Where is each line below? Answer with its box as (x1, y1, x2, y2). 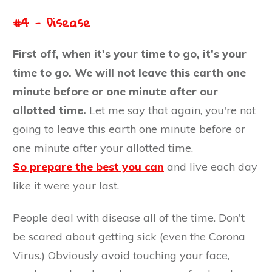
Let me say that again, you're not (89, 103, 256, 117)
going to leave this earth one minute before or (13, 121, 245, 136)
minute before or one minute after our (13, 84, 218, 98)
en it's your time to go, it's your (78, 46, 246, 61)
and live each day (164, 159, 257, 174)
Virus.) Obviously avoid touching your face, (13, 248, 229, 262)
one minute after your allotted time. (13, 140, 193, 155)
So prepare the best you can (13, 159, 164, 174)
